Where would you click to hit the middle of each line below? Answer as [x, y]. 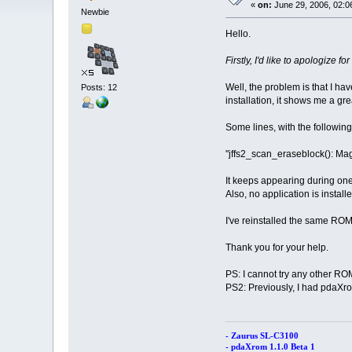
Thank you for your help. [277, 248]
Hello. [238, 34]
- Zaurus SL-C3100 [262, 335]
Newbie [95, 12]
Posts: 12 [99, 87]
